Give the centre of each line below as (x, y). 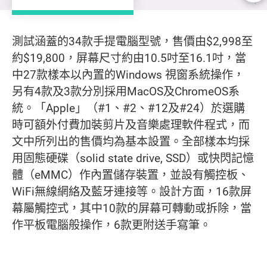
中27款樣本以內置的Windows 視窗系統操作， (128, 75)
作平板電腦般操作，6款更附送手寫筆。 (111, 225)
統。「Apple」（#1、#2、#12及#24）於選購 (128, 108)
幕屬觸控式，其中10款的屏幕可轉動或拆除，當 (132, 208)
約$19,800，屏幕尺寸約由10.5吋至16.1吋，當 (129, 58)
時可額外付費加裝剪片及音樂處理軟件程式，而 (131, 125)
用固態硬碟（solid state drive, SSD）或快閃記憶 (133, 158)
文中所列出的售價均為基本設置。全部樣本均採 (131, 142)
